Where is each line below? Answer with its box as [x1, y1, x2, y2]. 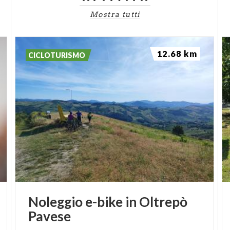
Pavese [28, 208, 71, 224]
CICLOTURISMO [28, 51, 86, 60]
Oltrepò [139, 194, 188, 210]
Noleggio [28, 194, 83, 210]
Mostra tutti [90, 10, 140, 18]
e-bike [85, 194, 123, 210]
